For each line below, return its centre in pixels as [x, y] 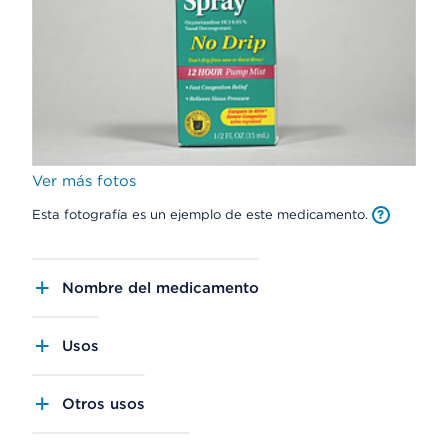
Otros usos [103, 403]
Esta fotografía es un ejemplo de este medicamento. [202, 214]
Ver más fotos [84, 180]
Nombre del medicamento [160, 287]
